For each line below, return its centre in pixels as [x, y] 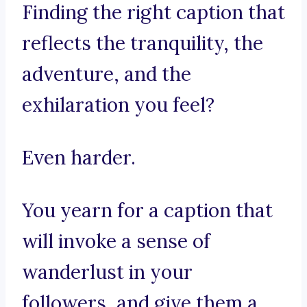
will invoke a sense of [116, 242]
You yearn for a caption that [147, 211]
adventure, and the [107, 74]
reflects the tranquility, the [143, 44]
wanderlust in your [107, 272]
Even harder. [79, 158]
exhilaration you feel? [118, 105]
